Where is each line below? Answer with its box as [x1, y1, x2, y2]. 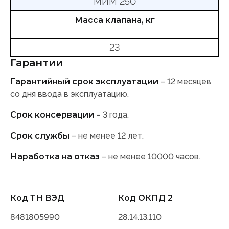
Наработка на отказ [10, 152, 100, 162]
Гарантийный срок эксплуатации [10, 77, 158, 87]
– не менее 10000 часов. [100, 152, 200, 162]
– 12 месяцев [158, 77, 211, 87]
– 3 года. [94, 110, 129, 120]
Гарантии [10, 57, 63, 70]
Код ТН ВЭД [10, 193, 64, 203]
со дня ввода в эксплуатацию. [10, 89, 129, 99]
